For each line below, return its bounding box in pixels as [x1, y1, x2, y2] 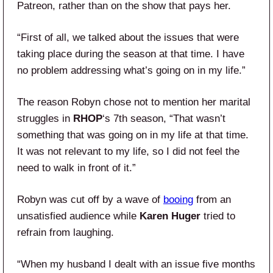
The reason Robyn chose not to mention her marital [17, 96, 250, 108]
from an [193, 194, 231, 206]
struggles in [17, 113, 73, 125]
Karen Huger [140, 210, 200, 222]
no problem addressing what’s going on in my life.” [17, 65, 246, 77]
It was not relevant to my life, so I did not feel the [17, 146, 239, 158]
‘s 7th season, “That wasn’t [102, 113, 225, 125]
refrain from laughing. [17, 227, 114, 239]
